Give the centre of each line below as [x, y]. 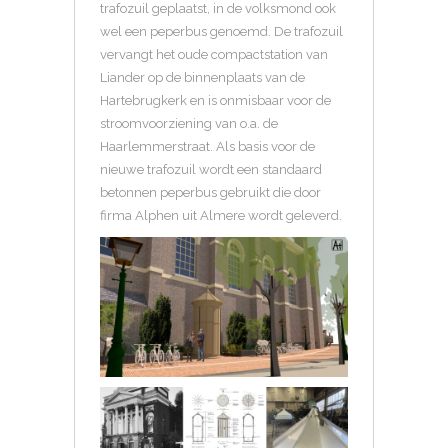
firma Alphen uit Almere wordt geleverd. [221, 215]
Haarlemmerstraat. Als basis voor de [207, 146]
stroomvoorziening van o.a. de [189, 123]
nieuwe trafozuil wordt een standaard [211, 169]
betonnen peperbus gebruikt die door [210, 192]
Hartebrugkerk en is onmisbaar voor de [215, 100]
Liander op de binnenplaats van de [202, 77]
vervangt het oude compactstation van [214, 54]
